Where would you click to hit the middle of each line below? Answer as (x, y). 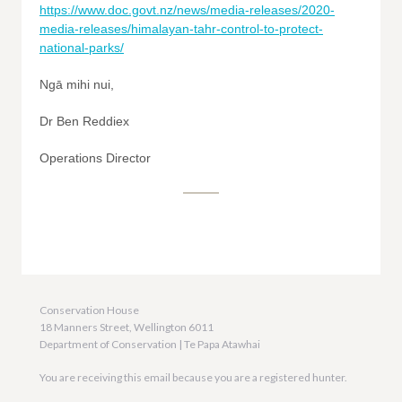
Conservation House (89, 310)
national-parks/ (82, 48)
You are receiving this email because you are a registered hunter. (193, 377)
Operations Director (95, 158)
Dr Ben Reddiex (84, 121)
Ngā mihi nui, (77, 84)
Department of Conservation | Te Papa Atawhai (150, 344)
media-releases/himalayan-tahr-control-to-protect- (181, 29)
